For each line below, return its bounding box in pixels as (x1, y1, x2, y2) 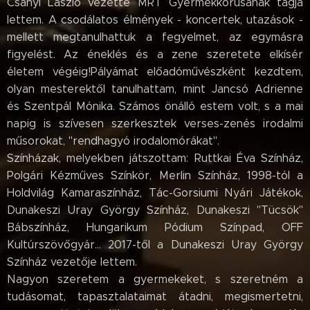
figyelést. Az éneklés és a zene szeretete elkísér (7, 47, 303, 61)
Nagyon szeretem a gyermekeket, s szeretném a (7, 272, 303, 286)
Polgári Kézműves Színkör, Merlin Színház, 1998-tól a (7, 168, 303, 182)
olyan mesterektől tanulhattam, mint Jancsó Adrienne (7, 82, 303, 95)
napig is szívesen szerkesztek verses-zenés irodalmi (7, 116, 303, 130)
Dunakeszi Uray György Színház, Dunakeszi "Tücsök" (7, 203, 303, 217)
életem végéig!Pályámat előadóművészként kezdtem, (7, 64, 303, 78)
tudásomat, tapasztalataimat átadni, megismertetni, (7, 289, 303, 303)
